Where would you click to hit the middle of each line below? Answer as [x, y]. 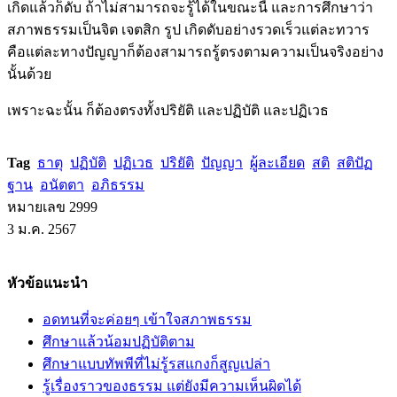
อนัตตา [62, 184]
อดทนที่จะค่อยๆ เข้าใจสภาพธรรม [147, 319]
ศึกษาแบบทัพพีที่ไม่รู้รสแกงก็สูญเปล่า [156, 363]
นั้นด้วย [29, 74]
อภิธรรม [118, 184]
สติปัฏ [355, 162]
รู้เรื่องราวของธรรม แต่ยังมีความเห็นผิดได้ [172, 385]
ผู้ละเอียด [277, 162]
